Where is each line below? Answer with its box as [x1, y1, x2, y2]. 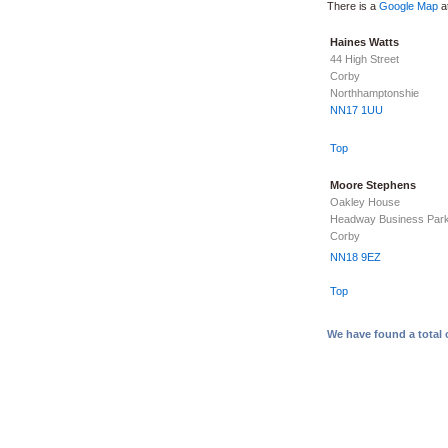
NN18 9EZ [329, 251, 381, 263]
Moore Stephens [329, 179, 416, 191]
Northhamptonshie [329, 86, 419, 99]
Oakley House [329, 196, 400, 208]
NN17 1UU [329, 103, 383, 116]
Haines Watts [329, 35, 399, 48]
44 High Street [329, 52, 399, 65]
